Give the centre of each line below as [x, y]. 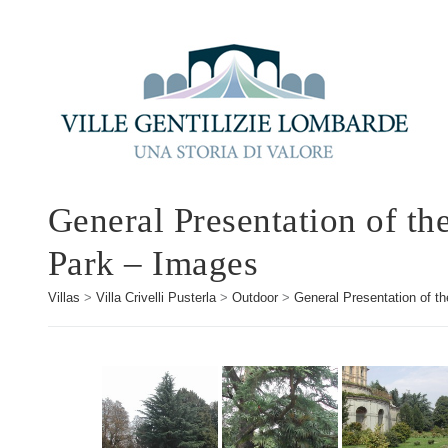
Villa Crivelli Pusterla [155, 297]
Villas [63, 297]
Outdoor [254, 297]
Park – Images [153, 263]
